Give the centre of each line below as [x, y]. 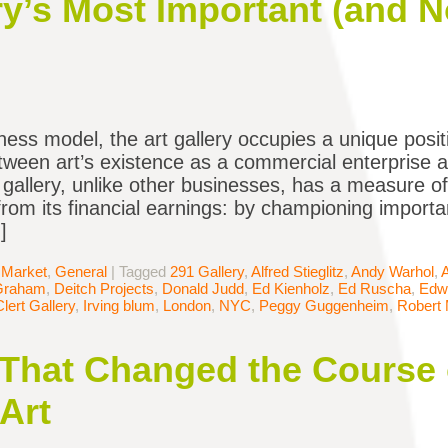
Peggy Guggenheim [324, 306]
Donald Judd [203, 289]
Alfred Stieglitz [297, 272]
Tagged [144, 272]
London [187, 306]
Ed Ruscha [374, 289]
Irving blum [119, 306]
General [81, 272]
